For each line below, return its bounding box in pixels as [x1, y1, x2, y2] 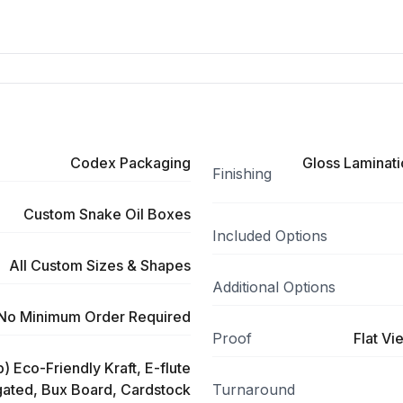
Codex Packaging [70, 154, 191, 172]
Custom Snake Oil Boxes [23, 205, 191, 223]
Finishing [212, 165, 272, 183]
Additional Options [212, 278, 336, 296]
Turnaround [212, 381, 295, 399]
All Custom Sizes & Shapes [9, 256, 191, 274]
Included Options [212, 227, 327, 245]
